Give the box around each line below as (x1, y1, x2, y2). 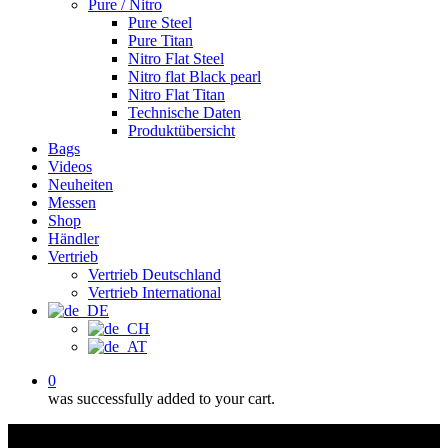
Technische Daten (128, 104, 241, 121)
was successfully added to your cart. (48, 390, 275, 407)
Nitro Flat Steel (128, 50, 224, 67)
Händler (48, 230, 99, 247)
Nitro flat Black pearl (128, 68, 261, 85)
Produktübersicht (128, 122, 235, 139)
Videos (48, 158, 92, 175)
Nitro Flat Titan (128, 86, 225, 103)
